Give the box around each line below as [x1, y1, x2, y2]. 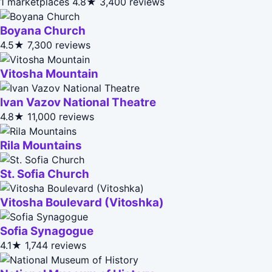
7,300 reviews [27, 38, 90, 51]
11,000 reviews [27, 110, 94, 123]
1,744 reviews [25, 239, 86, 251]
